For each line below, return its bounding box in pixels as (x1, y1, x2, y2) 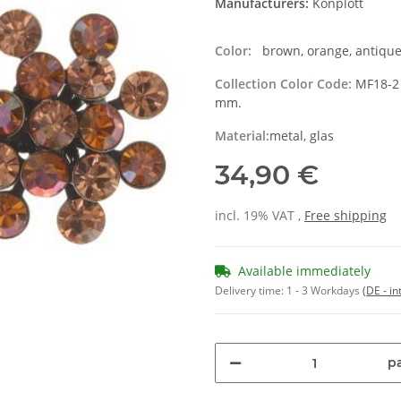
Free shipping (304, 207, 387, 225)
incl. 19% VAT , (215, 207, 304, 225)
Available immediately (238, 262, 371, 280)
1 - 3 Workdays (286, 283, 363, 299)
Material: (215, 127, 269, 145)
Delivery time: (215, 283, 286, 299)
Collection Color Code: (215, 75, 355, 93)
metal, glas (269, 127, 334, 145)
